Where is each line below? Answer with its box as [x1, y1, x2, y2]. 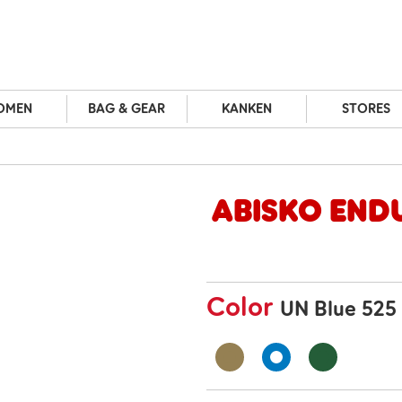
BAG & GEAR [88, 100, 166, 118]
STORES [342, 100, 391, 118]
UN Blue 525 [280, 295, 397, 322]
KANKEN [221, 100, 272, 118]
